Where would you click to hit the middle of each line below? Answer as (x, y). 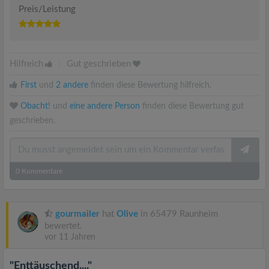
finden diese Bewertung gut (192, 106)
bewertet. (63, 226)
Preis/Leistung (47, 9)
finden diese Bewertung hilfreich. (150, 85)
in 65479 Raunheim (178, 214)
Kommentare (41, 171)
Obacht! (35, 106)
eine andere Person (105, 106)
